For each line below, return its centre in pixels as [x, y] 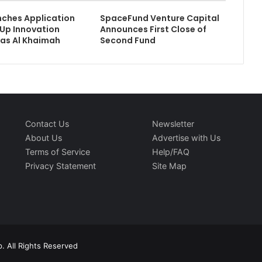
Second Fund [128, 40]
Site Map [170, 166]
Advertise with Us [187, 138]
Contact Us [47, 124]
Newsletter [173, 124]
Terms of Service [58, 152]
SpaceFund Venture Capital [160, 18]
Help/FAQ [171, 152]
